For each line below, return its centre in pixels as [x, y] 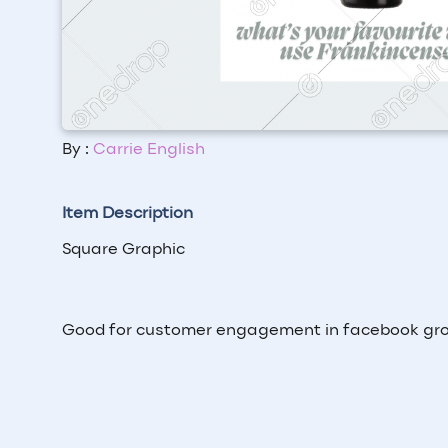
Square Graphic [123, 250]
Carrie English [149, 150]
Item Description [127, 214]
